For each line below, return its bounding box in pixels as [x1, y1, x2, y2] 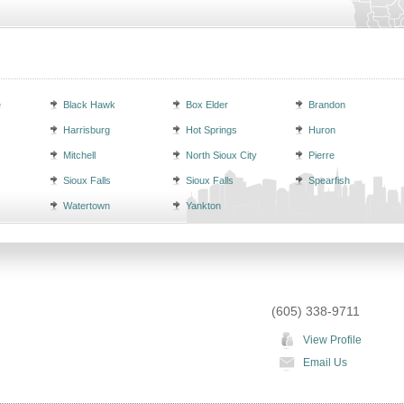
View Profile [303, 334, 362, 346]
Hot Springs [186, 124, 237, 135]
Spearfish [308, 175, 350, 186]
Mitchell [63, 150, 96, 161]
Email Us [303, 356, 347, 369]
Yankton [186, 200, 221, 211]
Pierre [308, 150, 335, 161]
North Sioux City [186, 150, 257, 161]
